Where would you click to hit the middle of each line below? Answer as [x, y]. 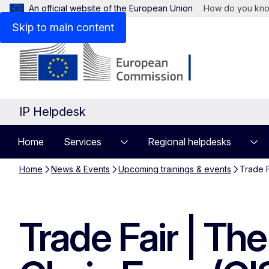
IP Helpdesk [53, 112]
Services [83, 142]
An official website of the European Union [111, 8]
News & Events [80, 169]
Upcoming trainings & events [175, 169]
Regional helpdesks [189, 142]
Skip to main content [63, 27]
